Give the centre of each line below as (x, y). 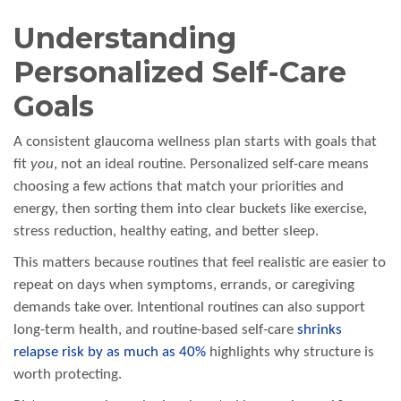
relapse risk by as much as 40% (110, 353)
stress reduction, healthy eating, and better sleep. (166, 232)
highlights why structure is (290, 353)
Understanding (125, 38)
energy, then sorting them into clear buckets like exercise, (190, 209)
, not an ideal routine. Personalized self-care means (211, 165)
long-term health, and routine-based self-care (155, 330)
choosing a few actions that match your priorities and (179, 187)
